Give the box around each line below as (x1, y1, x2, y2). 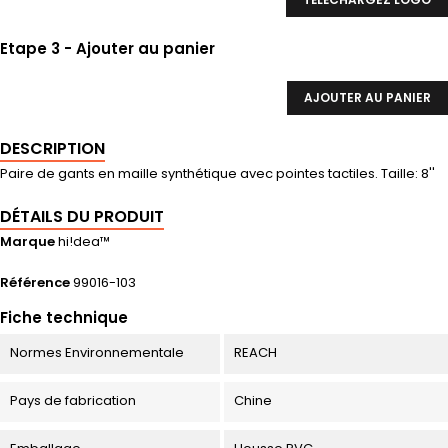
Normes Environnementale (10, 343, 184, 363)
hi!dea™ (58, 232, 110, 252)
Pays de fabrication (10, 391, 136, 411)
